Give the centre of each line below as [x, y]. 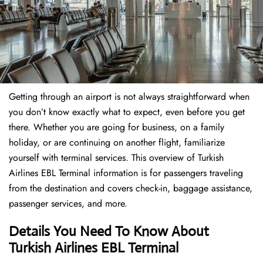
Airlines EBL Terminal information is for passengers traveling [126, 173]
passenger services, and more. [68, 204]
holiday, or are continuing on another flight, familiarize [117, 143]
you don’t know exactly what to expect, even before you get [127, 112]
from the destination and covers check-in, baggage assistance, [131, 188]
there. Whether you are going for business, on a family [117, 127]
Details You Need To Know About [109, 232]
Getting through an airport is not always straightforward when [129, 97]
